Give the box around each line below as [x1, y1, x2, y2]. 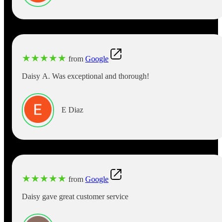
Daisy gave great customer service [22, 192, 128, 201]
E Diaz [61, 106, 83, 114]
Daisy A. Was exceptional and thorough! [22, 71, 149, 80]
